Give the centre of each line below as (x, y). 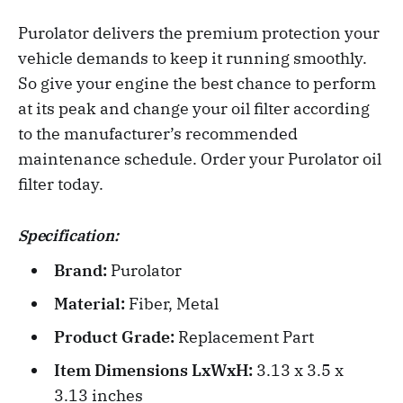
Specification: (68, 235)
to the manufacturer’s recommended (158, 133)
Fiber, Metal (173, 303)
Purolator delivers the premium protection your (199, 32)
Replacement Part (246, 336)
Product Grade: (116, 336)
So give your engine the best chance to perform (197, 83)
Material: (91, 303)
